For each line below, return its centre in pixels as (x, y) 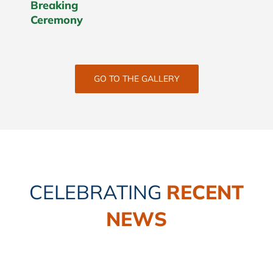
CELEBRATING (95, 192)
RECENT (205, 192)
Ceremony (57, 19)
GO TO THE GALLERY (136, 79)
